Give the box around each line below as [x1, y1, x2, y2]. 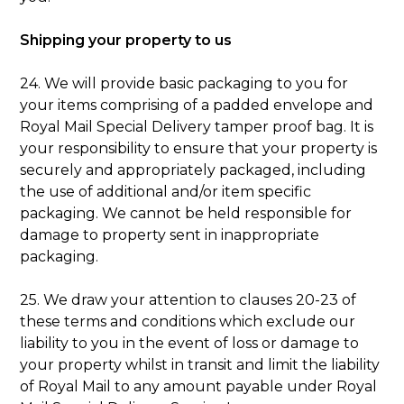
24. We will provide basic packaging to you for [20, 74, 349, 92]
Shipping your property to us [20, 31, 233, 49]
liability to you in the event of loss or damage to [20, 334, 360, 352]
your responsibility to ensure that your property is [20, 139, 378, 157]
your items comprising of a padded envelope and [20, 96, 374, 114]
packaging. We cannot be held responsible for [20, 204, 353, 222]
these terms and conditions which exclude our [20, 312, 356, 330]
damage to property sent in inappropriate [20, 225, 320, 243]
